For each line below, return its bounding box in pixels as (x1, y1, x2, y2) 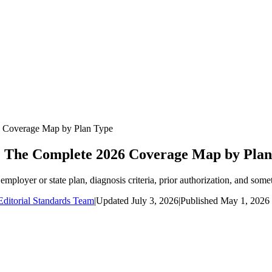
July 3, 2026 (131, 195, 178, 206)
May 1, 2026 (220, 195, 270, 206)
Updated (96, 195, 129, 206)
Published (180, 195, 218, 206)
